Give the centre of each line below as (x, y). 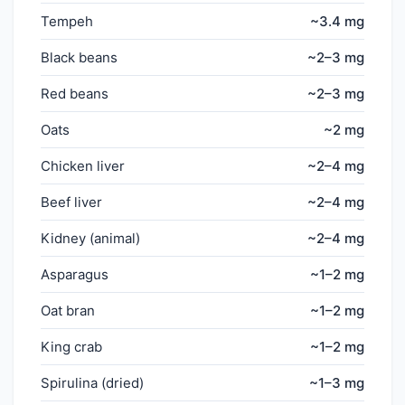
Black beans (79, 57)
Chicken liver (83, 165)
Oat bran (68, 310)
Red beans (75, 93)
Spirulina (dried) (92, 382)
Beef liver (71, 202)
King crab (71, 346)
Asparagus (75, 274)
